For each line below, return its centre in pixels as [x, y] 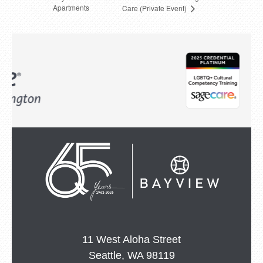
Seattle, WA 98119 [131, 255]
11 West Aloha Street [131, 239]
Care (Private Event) [156, 8]
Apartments [71, 8]
